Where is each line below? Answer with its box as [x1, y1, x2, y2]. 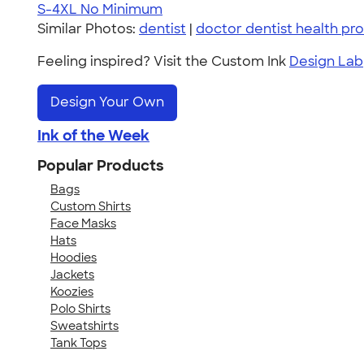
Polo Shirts [50, 301, 110, 316]
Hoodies [50, 249, 97, 265]
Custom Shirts [50, 198, 131, 214]
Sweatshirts [50, 318, 119, 333]
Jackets [50, 266, 94, 282]
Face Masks [50, 215, 116, 231]
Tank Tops [50, 335, 106, 350]
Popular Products [37, 155, 164, 175]
